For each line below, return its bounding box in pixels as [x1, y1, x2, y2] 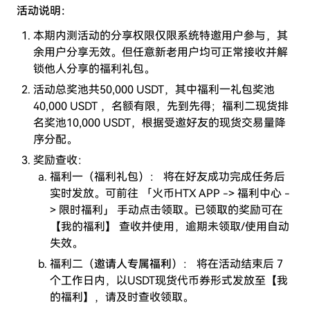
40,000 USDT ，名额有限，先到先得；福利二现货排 [33, 100, 289, 113]
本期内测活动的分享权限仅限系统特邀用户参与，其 [33, 29, 288, 42]
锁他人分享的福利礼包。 [33, 62, 155, 75]
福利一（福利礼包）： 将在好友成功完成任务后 [50, 170, 285, 183]
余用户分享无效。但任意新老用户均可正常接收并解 [33, 46, 288, 59]
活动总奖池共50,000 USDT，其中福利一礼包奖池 [33, 83, 275, 96]
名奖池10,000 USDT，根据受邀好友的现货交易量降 [33, 116, 286, 129]
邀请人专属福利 [94, 257, 172, 271]
